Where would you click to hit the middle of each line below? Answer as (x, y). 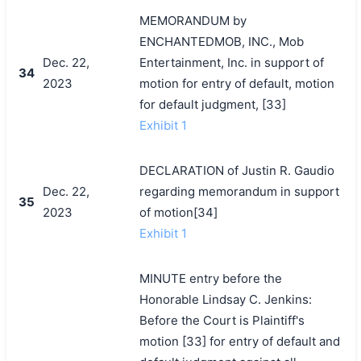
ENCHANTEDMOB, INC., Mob (221, 41)
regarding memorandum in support (239, 191)
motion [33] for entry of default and (239, 341)
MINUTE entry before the (210, 278)
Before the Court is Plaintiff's (222, 320)
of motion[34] (178, 212)
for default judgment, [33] (212, 104)
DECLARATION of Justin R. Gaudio (237, 170)
